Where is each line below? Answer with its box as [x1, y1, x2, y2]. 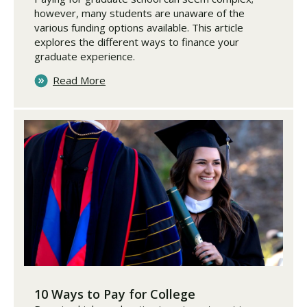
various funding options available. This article [34, 21, 243, 35]
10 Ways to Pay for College [34, 285, 195, 302]
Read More [53, 73, 106, 88]
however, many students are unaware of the [34, 6, 245, 21]
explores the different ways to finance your [34, 35, 239, 49]
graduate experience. [34, 49, 135, 64]
